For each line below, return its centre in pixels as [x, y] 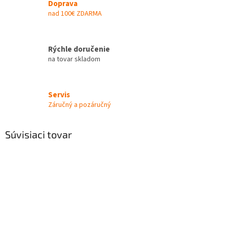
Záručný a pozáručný [80, 105]
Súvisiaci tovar [39, 135]
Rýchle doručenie [79, 49]
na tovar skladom [74, 59]
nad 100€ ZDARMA [75, 13]
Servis [59, 94]
